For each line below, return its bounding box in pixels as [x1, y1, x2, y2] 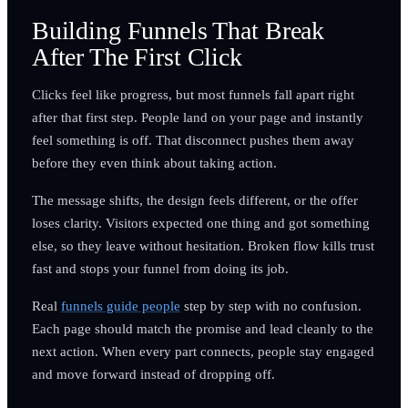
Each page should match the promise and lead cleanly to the [31, 320, 373, 336]
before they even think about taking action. [31, 154, 277, 170]
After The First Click [31, 42, 242, 71]
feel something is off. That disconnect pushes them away [31, 131, 354, 148]
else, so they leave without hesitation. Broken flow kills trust [31, 237, 374, 253]
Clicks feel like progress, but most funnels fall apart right [31, 86, 354, 102]
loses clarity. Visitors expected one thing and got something [31, 214, 370, 230]
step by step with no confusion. [179, 297, 362, 313]
